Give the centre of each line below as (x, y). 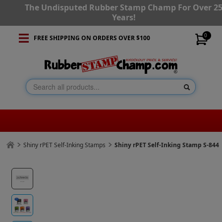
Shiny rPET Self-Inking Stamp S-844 (167, 145)
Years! (124, 17)
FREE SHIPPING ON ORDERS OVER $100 (92, 38)
